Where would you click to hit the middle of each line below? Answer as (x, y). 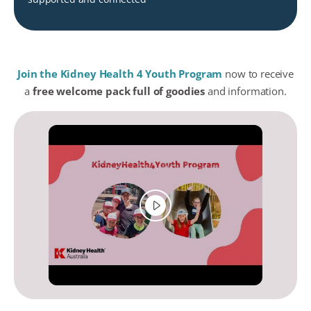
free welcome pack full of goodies (119, 91)
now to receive (258, 74)
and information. (246, 91)
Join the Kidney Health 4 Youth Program (120, 74)
